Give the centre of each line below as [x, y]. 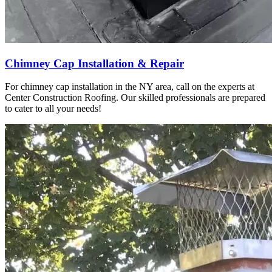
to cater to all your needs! [53, 109]
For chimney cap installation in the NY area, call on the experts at [130, 87]
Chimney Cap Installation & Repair [94, 63]
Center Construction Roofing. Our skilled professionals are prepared [135, 98]
